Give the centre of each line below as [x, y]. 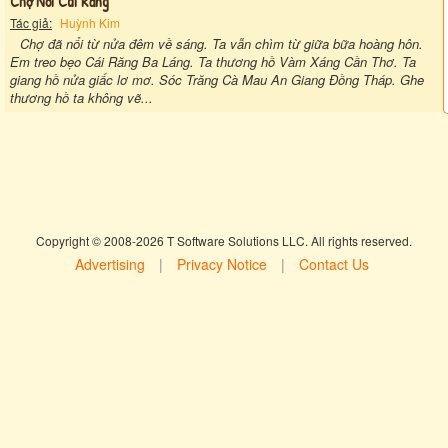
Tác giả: [31, 22]
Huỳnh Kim [90, 22]
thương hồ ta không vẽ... [81, 97]
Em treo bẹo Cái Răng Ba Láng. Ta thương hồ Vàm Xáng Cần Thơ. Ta [213, 61]
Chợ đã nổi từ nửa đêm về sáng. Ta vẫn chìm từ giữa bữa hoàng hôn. [221, 43]
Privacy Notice [221, 263]
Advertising [109, 263]
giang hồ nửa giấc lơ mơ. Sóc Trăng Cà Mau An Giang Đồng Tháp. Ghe [217, 79]
